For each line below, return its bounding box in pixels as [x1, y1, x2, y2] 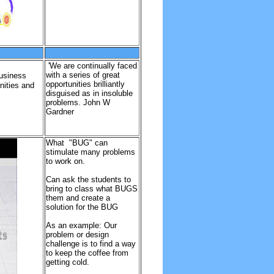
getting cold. [45, 257, 89, 267]
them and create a [45, 193, 110, 202]
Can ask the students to [45, 175, 131, 184]
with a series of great [45, 70, 120, 80]
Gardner [45, 107, 74, 116]
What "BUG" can [45, 138, 108, 147]
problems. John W [45, 98, 110, 107]
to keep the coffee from [45, 248, 128, 257]
